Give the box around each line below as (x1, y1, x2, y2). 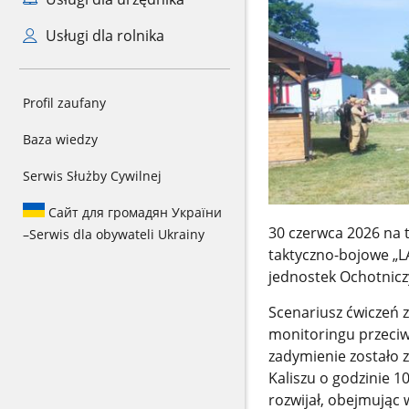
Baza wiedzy (23, 131, 98, 148)
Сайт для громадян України (45, 204, 222, 221)
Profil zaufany (23, 94, 106, 111)
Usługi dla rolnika (41, 26, 164, 46)
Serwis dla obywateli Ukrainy (29, 225, 204, 243)
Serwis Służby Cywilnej (23, 167, 162, 184)
